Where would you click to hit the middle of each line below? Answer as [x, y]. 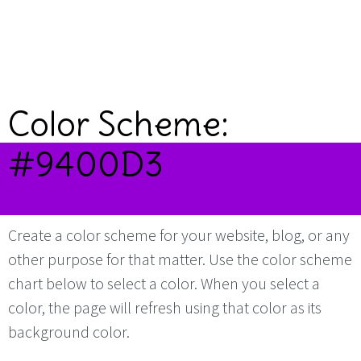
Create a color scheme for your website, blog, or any [179, 235]
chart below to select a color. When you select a [164, 283]
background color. [69, 332]
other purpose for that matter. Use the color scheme [180, 259]
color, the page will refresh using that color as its [165, 307]
